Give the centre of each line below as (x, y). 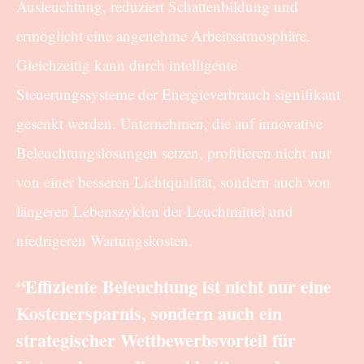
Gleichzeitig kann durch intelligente (127, 65)
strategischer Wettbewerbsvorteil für (156, 340)
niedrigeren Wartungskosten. (104, 240)
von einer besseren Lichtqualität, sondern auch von (173, 182)
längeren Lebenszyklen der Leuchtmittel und (155, 211)
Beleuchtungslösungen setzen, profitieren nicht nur (174, 153)
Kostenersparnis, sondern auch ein (149, 314)
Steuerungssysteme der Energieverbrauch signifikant (178, 94)
